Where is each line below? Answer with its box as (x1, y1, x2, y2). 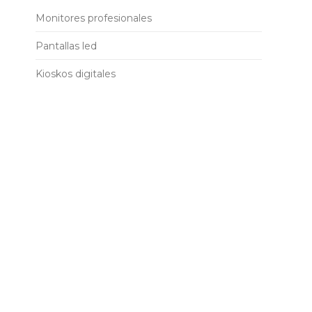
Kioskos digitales (36, 68, 116, 80)
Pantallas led (36, 40, 97, 52)
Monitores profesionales (36, 12, 152, 24)
